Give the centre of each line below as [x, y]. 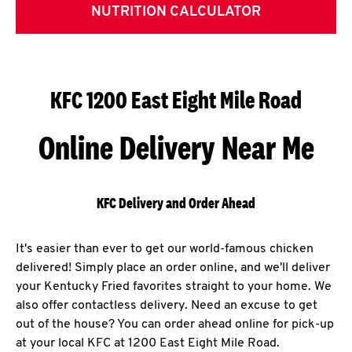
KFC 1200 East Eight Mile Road [176, 100]
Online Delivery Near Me [176, 148]
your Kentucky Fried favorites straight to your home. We [174, 287]
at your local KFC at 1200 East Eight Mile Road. [148, 344]
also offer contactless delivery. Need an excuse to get [167, 306]
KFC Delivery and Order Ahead [176, 203]
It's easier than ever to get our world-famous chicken [165, 249]
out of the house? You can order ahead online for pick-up [175, 325]
